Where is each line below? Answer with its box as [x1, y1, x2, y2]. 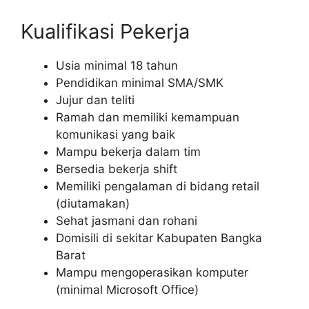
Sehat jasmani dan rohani [56, 213, 197, 228]
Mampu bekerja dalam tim [56, 144, 201, 159]
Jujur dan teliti [56, 92, 134, 107]
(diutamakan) [56, 196, 130, 210]
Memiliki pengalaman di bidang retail [56, 179, 259, 193]
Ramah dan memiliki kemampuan [56, 110, 239, 124]
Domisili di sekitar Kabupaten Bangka [56, 230, 262, 245]
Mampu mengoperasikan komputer [56, 265, 248, 279]
